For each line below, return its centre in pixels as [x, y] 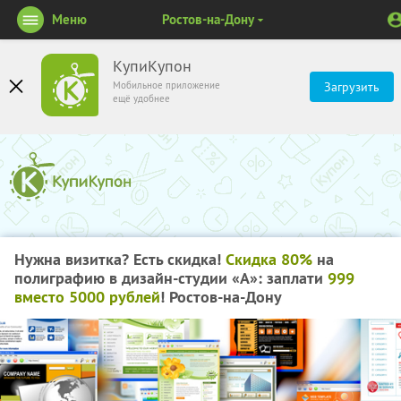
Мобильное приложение [166, 85]
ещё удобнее [141, 98]
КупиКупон [152, 66]
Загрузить [352, 87]
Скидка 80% [269, 259]
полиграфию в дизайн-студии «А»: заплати [171, 278]
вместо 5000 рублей [87, 297]
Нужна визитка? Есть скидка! [120, 259]
